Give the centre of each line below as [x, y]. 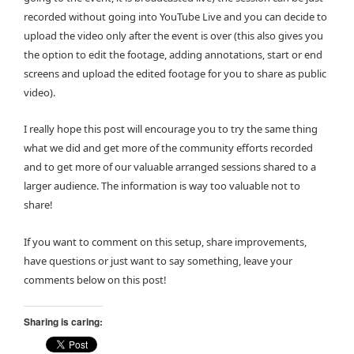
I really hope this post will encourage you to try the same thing [171, 129]
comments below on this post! [95, 279]
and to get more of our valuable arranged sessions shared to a [170, 167]
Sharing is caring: [63, 322]
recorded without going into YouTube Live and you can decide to [175, 16]
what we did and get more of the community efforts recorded [168, 148]
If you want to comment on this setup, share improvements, [165, 241]
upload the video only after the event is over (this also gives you [173, 35]
